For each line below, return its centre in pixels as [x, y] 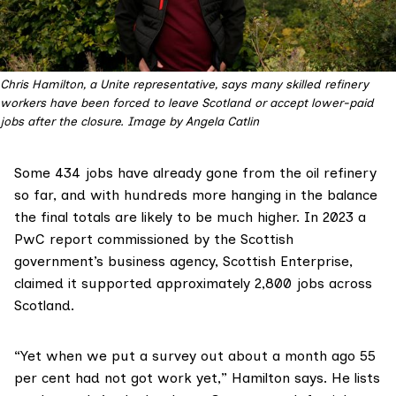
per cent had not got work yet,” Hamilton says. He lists [197, 378]
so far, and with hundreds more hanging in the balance [196, 195]
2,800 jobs [289, 284]
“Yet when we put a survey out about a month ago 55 [195, 356]
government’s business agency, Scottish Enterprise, [183, 262]
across [348, 284]
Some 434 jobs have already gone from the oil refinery [195, 173]
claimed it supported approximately [134, 284]
